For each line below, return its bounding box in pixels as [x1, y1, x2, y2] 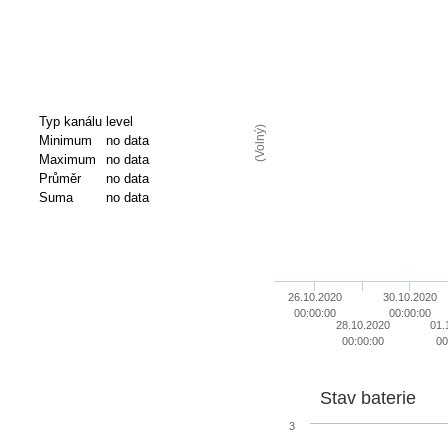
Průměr [38, 170, 81, 186]
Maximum [38, 151, 96, 167]
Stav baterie [319, 387, 416, 408]
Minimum [38, 132, 92, 148]
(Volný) [252, 123, 267, 162]
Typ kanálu [38, 113, 102, 129]
